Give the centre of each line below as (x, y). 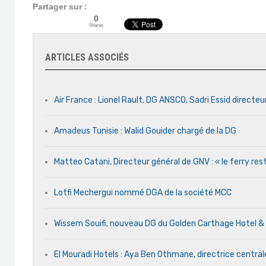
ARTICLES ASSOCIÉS (87, 57)
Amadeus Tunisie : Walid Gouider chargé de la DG (145, 131)
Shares (96, 25)
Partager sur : (60, 7)
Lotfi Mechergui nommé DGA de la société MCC (143, 193)
